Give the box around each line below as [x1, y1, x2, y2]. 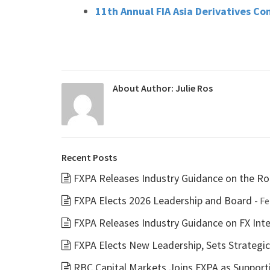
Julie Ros [175, 82, 213, 94]
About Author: [113, 82, 175, 94]
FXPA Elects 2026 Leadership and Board [74, 193, 252, 207]
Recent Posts [61, 151, 117, 163]
